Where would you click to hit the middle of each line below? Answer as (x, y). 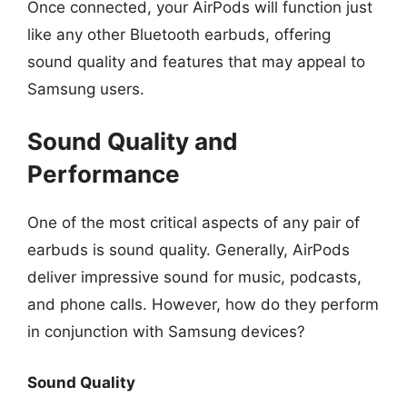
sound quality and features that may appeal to (196, 61)
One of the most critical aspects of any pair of (194, 223)
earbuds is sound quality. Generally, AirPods (189, 250)
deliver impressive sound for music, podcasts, (194, 277)
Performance (104, 174)
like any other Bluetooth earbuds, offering (179, 34)
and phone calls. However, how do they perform (203, 304)
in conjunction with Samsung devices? (166, 332)
